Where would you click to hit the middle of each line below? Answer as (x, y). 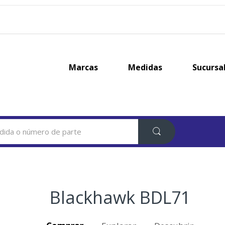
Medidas (145, 67)
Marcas (83, 67)
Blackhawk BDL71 (120, 197)
